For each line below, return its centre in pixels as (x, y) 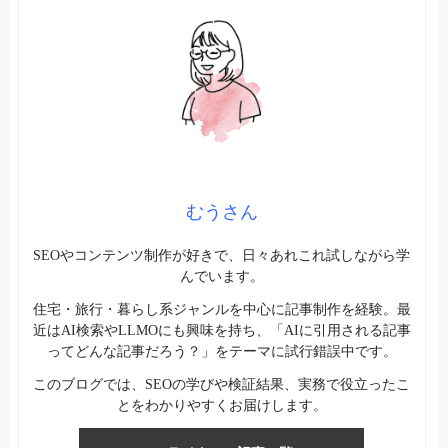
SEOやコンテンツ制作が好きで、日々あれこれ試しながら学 (222, 255)
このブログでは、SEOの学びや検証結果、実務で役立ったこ (222, 384)
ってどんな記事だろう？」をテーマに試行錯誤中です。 (221, 351)
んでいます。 (221, 276)
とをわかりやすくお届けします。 (221, 405)
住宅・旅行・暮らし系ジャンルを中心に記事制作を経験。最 (221, 309)
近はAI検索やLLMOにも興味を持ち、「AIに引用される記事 (221, 330)
